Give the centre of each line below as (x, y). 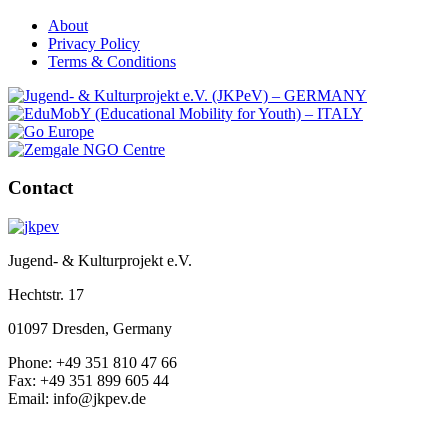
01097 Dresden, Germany (90, 329)
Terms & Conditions (112, 61)
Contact (40, 188)
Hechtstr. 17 (46, 295)
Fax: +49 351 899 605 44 (88, 381)
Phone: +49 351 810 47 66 (92, 363)
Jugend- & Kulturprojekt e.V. (100, 261)
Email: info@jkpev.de (77, 399)
